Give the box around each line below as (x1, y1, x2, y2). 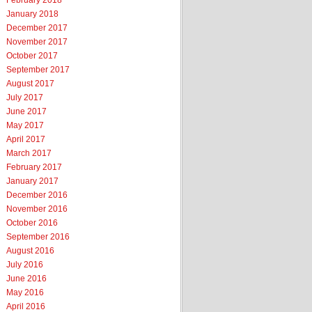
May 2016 (6, 288, 44, 297)
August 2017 (6, 79, 54, 88)
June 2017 (6, 107, 47, 116)
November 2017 (6, 37, 68, 47)
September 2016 (6, 232, 70, 242)
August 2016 (6, 246, 54, 256)
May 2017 (6, 120, 44, 130)
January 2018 (6, 9, 58, 19)
